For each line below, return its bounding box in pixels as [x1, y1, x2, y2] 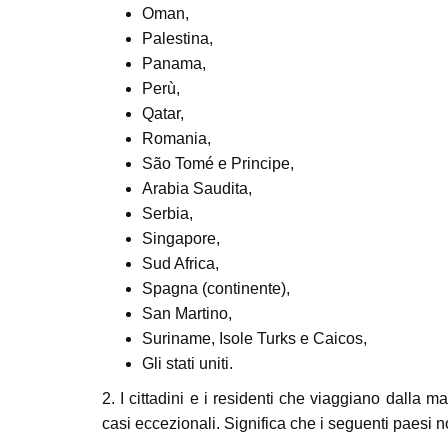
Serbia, [142, 205, 193, 222]
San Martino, [142, 305, 232, 322]
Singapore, [142, 230, 220, 247]
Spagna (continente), [142, 280, 290, 297]
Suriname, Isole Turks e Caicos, [142, 330, 367, 347]
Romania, [142, 130, 211, 147]
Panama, [142, 55, 206, 72]
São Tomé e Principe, [142, 155, 294, 172]
